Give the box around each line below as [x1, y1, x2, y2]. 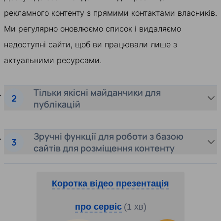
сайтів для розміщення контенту [34, 142, 175, 154]
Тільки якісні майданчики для [34, 86, 161, 99]
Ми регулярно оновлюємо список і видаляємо [4, 24, 181, 34]
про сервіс [74, 202, 122, 212]
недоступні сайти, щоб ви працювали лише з [4, 39, 177, 50]
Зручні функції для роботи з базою [34, 130, 184, 142]
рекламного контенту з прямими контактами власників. [4, 8, 217, 18]
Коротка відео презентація [52, 178, 169, 188]
